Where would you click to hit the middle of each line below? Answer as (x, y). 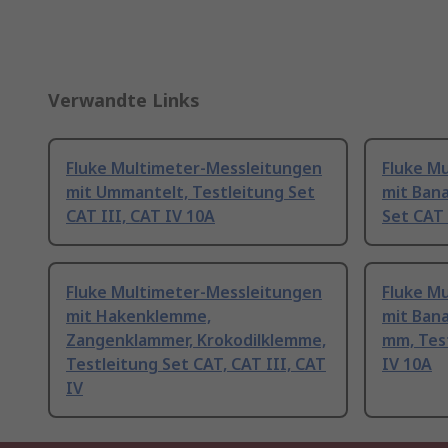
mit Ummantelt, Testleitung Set (190, 192)
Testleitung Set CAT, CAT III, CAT (196, 364)
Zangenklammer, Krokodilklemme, (196, 340)
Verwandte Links (124, 100)
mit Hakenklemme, (138, 316)
